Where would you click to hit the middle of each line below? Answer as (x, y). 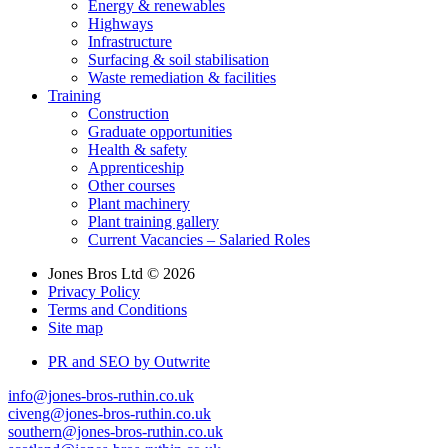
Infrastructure (130, 42)
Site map (75, 328)
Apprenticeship (136, 168)
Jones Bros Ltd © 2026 (121, 274)
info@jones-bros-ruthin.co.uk (101, 396)
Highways (120, 24)
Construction (128, 114)
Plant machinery (139, 204)
